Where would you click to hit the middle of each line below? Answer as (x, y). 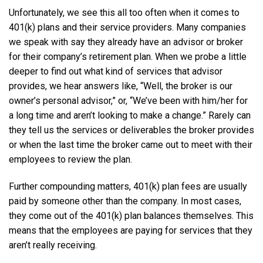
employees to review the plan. (70, 160)
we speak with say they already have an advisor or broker (126, 42)
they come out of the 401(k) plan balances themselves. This (131, 216)
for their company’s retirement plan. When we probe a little (128, 57)
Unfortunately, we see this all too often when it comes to (124, 13)
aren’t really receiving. (53, 245)
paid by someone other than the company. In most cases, (125, 201)
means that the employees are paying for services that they (131, 231)
